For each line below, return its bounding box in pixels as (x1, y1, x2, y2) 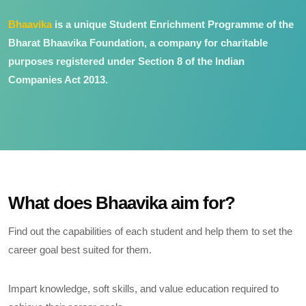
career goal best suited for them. (8, 243, 152, 255)
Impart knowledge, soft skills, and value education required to (8, 282, 279, 294)
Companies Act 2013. (8, 73, 108, 85)
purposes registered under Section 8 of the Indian (8, 55, 245, 67)
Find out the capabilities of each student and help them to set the (8, 225, 292, 237)
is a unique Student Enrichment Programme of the (52, 18, 294, 30)
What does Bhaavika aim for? (8, 192, 235, 213)
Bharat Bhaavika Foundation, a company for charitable (8, 36, 268, 48)
